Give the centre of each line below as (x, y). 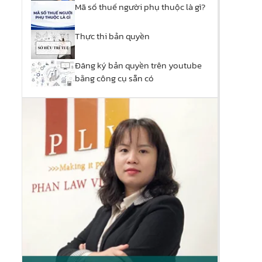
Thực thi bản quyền (112, 36)
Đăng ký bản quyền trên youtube (138, 65)
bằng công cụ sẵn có (114, 78)
